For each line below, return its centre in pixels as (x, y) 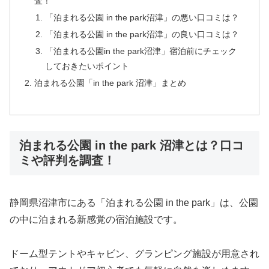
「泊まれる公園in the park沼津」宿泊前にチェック (141, 51)
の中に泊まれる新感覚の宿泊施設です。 (96, 220)
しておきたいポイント (87, 66)
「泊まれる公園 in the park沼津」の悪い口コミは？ (142, 18)
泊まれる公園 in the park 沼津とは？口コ (131, 145)
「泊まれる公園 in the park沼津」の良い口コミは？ (142, 35)
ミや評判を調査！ (67, 160)
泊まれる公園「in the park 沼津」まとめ (110, 83)
